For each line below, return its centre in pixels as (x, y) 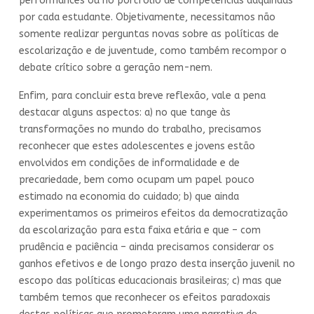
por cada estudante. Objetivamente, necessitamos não (147, 17)
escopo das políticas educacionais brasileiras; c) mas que (150, 280)
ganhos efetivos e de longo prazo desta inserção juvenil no (157, 264)
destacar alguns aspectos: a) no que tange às (125, 112)
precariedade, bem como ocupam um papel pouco (137, 179)
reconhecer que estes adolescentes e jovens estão (137, 146)
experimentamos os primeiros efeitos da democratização (153, 213)
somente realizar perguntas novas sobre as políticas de (149, 34)
